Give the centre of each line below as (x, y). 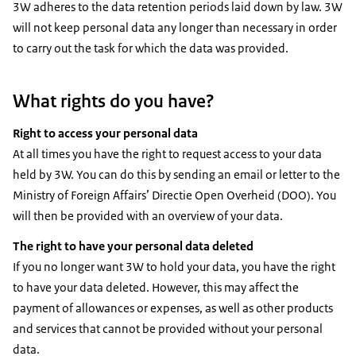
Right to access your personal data (105, 133)
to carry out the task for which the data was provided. (151, 48)
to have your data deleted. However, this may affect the (156, 287)
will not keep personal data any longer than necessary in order (175, 27)
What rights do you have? (114, 101)
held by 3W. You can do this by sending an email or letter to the (176, 174)
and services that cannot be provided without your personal (168, 328)
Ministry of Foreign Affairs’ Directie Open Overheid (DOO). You (174, 195)
